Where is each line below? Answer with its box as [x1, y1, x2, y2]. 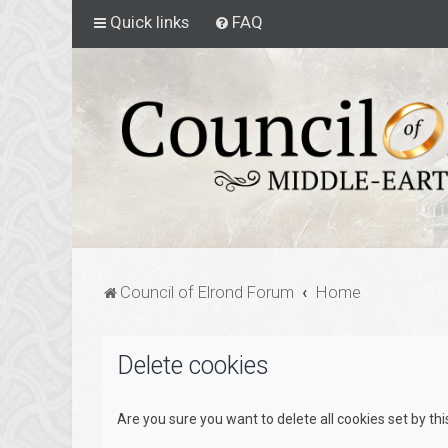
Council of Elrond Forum [120, 282, 294, 302]
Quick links [110, 12, 189, 32]
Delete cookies [117, 351, 269, 380]
